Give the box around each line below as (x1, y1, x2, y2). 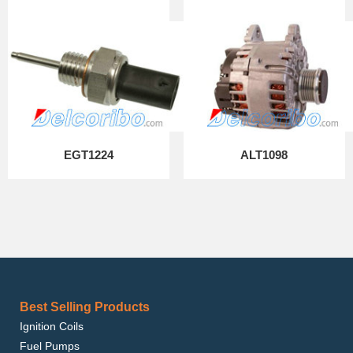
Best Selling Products (20, 300, 150, 314)
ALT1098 (240, 148, 288, 162)
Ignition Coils (20, 320, 84, 333)
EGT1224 (64, 148, 114, 162)
